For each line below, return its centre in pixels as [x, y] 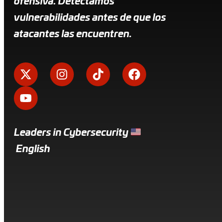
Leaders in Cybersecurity [72, 133]
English [32, 149]
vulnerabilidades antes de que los [90, 18]
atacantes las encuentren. [73, 34]
